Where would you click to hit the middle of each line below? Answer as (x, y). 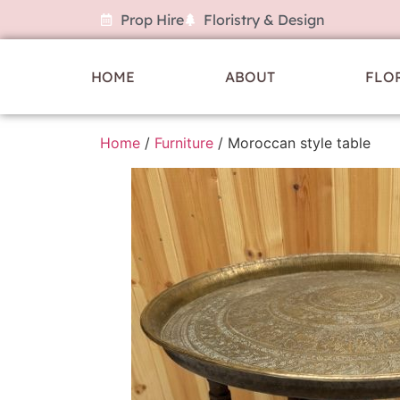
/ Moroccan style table (292, 143)
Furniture (184, 143)
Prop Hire (152, 20)
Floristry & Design (264, 20)
